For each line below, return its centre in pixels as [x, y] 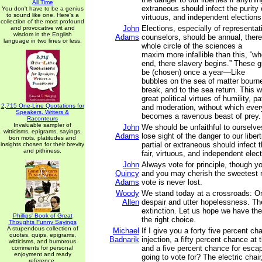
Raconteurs [42, 118]
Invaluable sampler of [42, 125]
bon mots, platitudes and [42, 138]
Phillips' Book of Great [42, 216]
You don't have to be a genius [42, 8]
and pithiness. [42, 151]
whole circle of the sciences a [192, 46]
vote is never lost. [172, 182]
